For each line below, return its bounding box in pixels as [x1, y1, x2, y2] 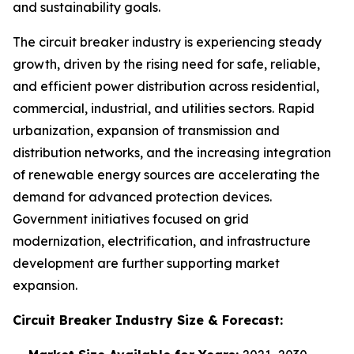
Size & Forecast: [173, 312, 283, 328]
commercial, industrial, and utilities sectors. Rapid [13, 100, 314, 116]
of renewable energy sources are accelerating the [13, 167, 320, 183]
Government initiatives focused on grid [13, 211, 249, 227]
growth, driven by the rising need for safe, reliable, [13, 56, 320, 72]
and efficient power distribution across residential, [13, 78, 319, 94]
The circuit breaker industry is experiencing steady [13, 34, 322, 50]
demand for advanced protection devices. [13, 189, 272, 205]
